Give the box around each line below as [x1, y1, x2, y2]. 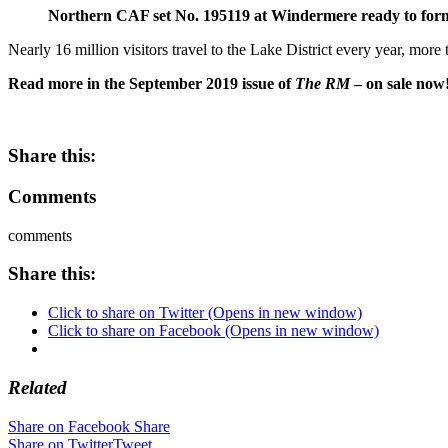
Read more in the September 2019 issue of [8, 74, 295, 92]
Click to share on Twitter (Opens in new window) [48, 304, 362, 322]
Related [8, 376, 67, 398]
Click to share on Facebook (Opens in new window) [48, 322, 379, 340]
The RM [295, 74, 350, 92]
